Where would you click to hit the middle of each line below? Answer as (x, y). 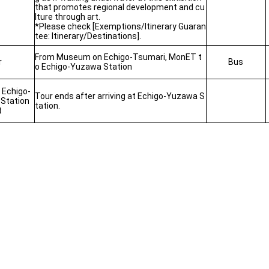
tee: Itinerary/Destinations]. (88, 36)
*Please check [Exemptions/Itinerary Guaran (120, 26)
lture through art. (67, 17)
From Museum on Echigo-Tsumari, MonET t (118, 57)
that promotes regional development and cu (119, 7)
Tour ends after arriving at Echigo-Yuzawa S (119, 96)
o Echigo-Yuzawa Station (83, 67)
